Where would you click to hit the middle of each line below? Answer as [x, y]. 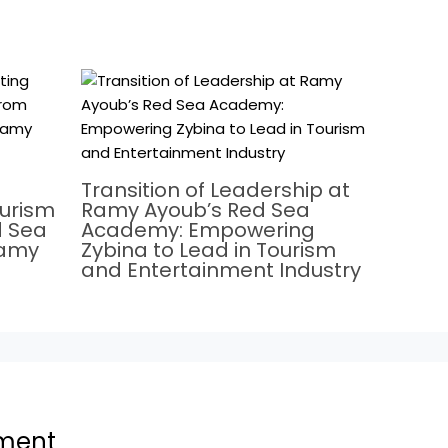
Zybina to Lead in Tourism [208, 249]
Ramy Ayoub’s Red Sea [195, 209]
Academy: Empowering [197, 229]
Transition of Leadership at [215, 189]
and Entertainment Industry [220, 269]
